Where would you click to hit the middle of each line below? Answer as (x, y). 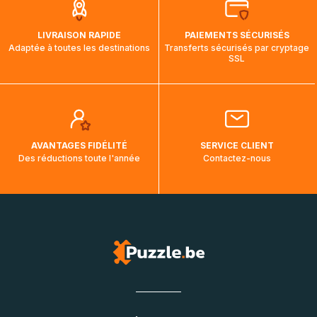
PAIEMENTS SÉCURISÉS (237, 35)
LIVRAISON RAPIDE (79, 35)
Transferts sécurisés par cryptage (237, 48)
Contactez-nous (237, 158)
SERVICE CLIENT (237, 146)
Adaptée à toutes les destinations (79, 48)
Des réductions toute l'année (79, 158)
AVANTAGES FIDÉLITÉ (79, 146)
